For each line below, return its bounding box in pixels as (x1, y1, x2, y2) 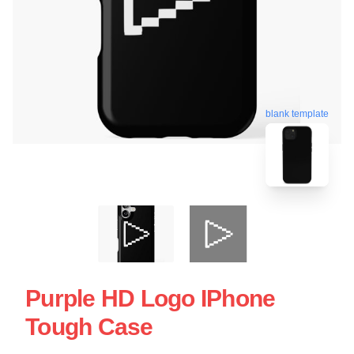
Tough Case (25, 313, 153, 340)
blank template (265, 110, 329, 122)
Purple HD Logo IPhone (25, 284, 276, 311)
